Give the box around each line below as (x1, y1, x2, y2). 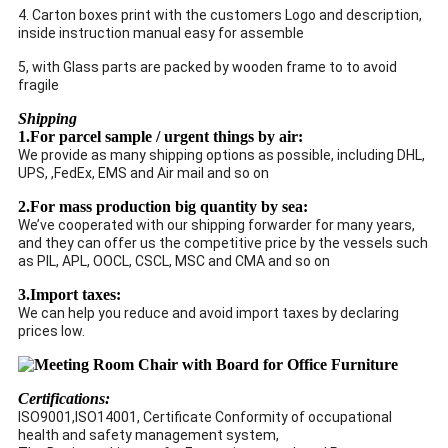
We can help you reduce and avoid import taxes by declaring (18, 304, 399, 321)
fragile (18, 76, 59, 93)
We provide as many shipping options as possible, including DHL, (18, 146, 425, 163)
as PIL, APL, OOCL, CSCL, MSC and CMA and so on (18, 252, 330, 269)
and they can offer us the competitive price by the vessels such (18, 234, 428, 251)
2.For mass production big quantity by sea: (18, 197, 308, 215)
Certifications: (18, 389, 110, 407)
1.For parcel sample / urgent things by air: (18, 127, 303, 145)
